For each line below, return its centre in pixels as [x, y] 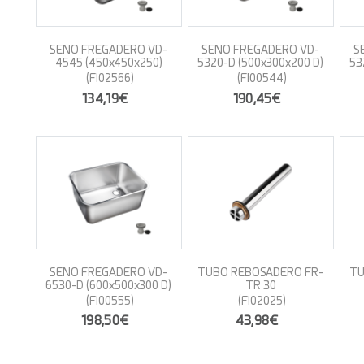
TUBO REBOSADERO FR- [260, 272]
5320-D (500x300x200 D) [260, 63]
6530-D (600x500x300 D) [108, 285]
